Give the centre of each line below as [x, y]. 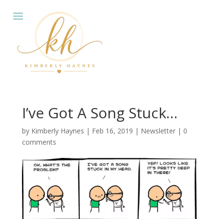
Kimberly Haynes [57, 131]
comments [39, 142]
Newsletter [158, 131]
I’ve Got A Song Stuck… [99, 113]
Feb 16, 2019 [112, 131]
